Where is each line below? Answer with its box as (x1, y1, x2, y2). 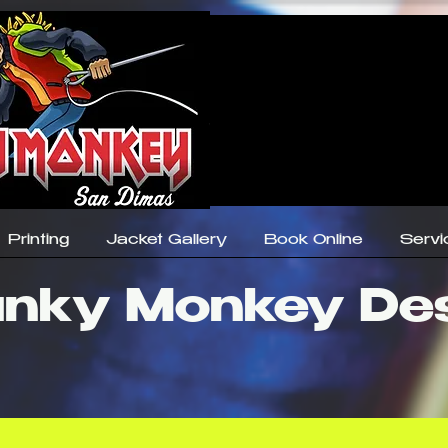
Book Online (264, 233, 363, 248)
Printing (8, 233, 69, 248)
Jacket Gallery (106, 233, 227, 248)
